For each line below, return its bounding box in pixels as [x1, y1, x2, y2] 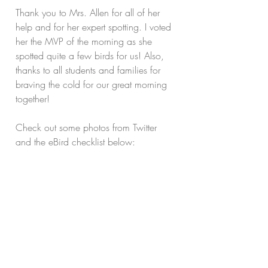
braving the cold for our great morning [16, 78, 170, 91]
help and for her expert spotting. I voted [16, 20, 174, 33]
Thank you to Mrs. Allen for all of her [16, 6, 163, 19]
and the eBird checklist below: [16, 135, 135, 148]
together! [16, 92, 50, 105]
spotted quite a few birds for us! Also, [16, 49, 167, 62]
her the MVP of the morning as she [16, 35, 155, 48]
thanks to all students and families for [16, 63, 163, 77]
